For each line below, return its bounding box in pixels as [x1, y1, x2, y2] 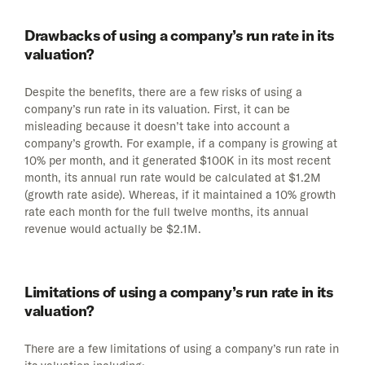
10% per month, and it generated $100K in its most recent [24, 153, 331, 169]
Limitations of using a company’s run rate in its [24, 282, 333, 301]
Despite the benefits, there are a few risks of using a [24, 85, 302, 100]
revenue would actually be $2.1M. [24, 222, 201, 237]
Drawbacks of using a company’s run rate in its [24, 26, 334, 46]
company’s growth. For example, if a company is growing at [24, 136, 337, 152]
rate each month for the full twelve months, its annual [24, 204, 309, 220]
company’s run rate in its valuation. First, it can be [24, 102, 290, 117]
